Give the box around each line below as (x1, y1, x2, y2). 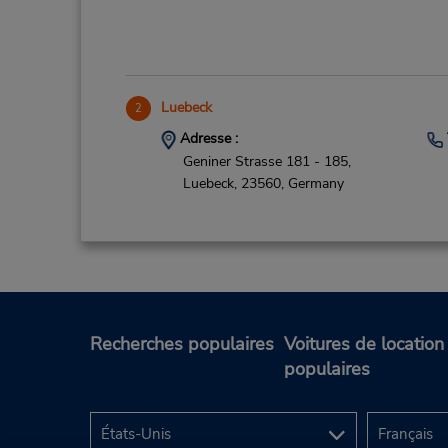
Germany (287, 174, 344, 194)
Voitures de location (284, 332, 444, 357)
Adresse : (175, 129, 238, 148)
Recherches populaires (90, 332, 274, 357)
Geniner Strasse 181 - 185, (182, 151, 351, 171)
